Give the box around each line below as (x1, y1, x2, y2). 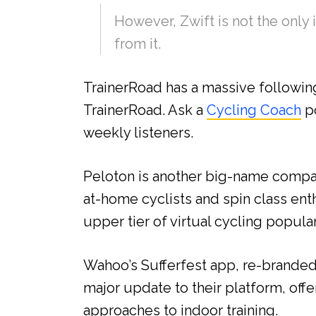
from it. (114, 35, 162, 53)
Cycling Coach (207, 102, 302, 119)
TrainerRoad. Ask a (83, 102, 207, 119)
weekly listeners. (83, 124, 194, 142)
